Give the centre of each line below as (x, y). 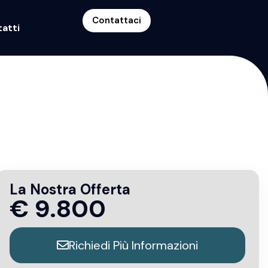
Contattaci (116, 20)
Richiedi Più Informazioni (133, 245)
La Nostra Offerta (70, 189)
